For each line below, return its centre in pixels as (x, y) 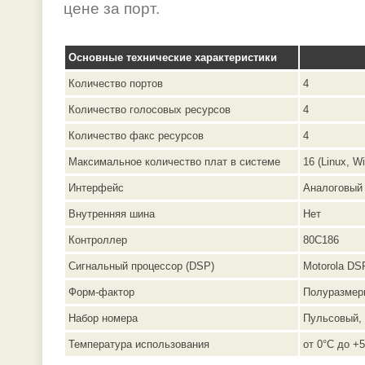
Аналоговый (333, 188)
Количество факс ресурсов (136, 136)
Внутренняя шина (112, 214)
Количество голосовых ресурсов (150, 110)
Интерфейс (96, 188)
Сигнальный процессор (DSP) (141, 266)
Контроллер (98, 240)
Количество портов (116, 84)
